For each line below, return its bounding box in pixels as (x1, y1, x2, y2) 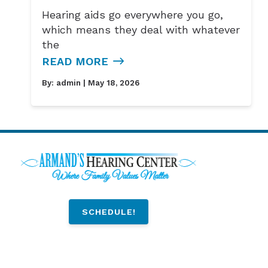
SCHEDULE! (81, 206, 136, 217)
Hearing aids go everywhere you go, (42, 8, 224, 21)
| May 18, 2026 (81, 78, 140, 87)
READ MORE (42, 54, 109, 68)
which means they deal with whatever (42, 23, 240, 36)
